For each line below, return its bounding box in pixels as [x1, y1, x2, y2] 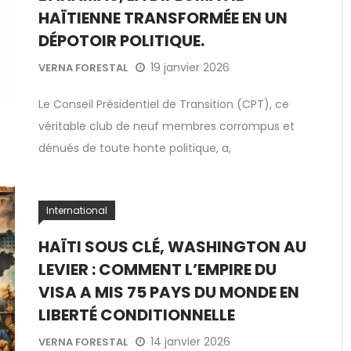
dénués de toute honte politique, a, [38, 140, 231, 156]
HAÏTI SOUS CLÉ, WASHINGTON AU [38, 236, 306, 258]
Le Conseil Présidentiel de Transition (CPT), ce [38, 96, 289, 112]
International [46, 203, 107, 217]
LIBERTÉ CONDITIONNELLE [38, 304, 235, 326]
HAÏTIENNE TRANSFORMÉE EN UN [38, 7, 288, 29]
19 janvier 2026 [150, 60, 230, 76]
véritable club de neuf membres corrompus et [38, 118, 295, 134]
